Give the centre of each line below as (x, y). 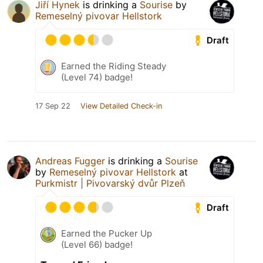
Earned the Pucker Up (107, 234)
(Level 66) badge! (97, 245)
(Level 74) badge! (97, 77)
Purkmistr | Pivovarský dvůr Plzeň (110, 183)
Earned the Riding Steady (114, 66)
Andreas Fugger (70, 161)
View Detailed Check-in (121, 106)
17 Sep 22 (53, 106)
